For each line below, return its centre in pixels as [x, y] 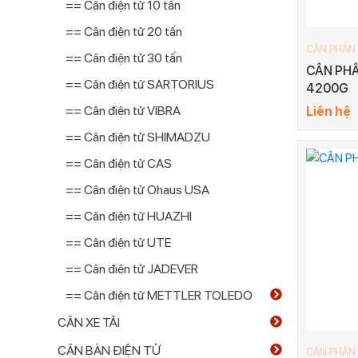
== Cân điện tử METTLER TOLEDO [159, 295]
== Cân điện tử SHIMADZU [138, 137]
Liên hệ [328, 111]
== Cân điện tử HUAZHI [129, 216]
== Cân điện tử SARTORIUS [140, 84]
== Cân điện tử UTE [118, 243]
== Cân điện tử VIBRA [123, 111]
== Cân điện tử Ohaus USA [137, 190]
